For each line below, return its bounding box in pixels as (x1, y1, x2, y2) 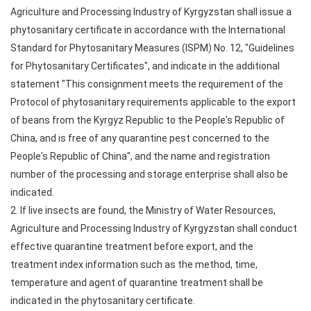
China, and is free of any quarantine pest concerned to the (10, 133, 269, 144)
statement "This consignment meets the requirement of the (10, 78, 283, 90)
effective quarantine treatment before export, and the (10, 241, 253, 252)
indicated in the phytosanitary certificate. (10, 295, 195, 306)
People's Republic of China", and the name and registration (10, 151, 270, 162)
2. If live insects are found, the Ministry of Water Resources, (10, 205, 276, 216)
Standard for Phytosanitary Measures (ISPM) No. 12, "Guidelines (10, 42, 294, 53)
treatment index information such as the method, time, (10, 259, 258, 270)
